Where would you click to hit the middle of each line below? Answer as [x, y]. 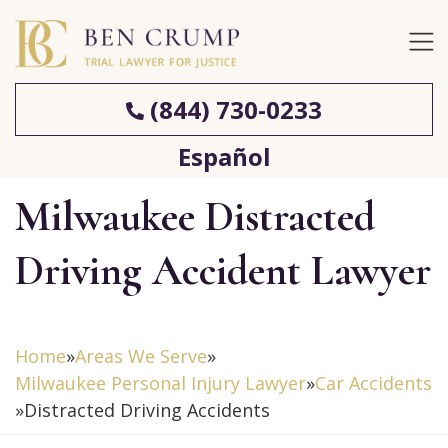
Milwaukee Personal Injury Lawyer [160, 383]
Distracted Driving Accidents [147, 410]
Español [224, 156]
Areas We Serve [141, 356]
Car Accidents [373, 383]
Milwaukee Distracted [195, 216]
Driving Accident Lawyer [223, 270]
